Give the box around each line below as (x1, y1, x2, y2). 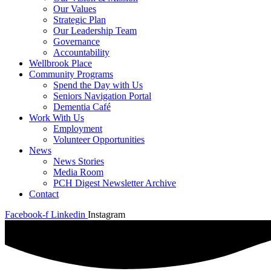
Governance (53, 36, 100, 47)
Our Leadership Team (53, 25, 137, 36)
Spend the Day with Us (53, 80, 143, 90)
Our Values (53, 4, 96, 14)
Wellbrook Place (29, 58, 92, 68)
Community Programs (29, 69, 113, 79)
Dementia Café (53, 102, 111, 112)
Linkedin (51, 209, 85, 220)
